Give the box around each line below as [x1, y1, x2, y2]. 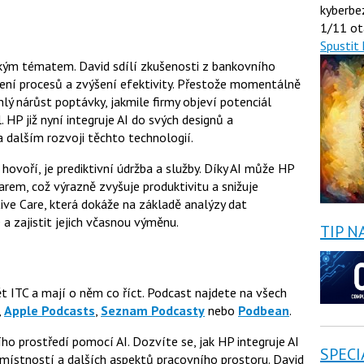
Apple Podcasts [4, 301, 95, 318]
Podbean [238, 301, 289, 318]
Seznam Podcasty [101, 301, 205, 318]
